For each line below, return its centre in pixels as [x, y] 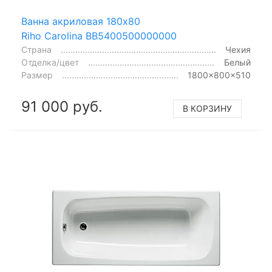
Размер [37, 75]
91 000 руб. [62, 106]
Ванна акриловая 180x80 [81, 21]
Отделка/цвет [50, 62]
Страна [36, 49]
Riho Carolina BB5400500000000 [99, 36]
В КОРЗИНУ [207, 108]
